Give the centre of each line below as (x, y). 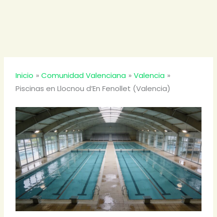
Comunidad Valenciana (84, 75)
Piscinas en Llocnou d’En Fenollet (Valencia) (93, 88)
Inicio (25, 75)
